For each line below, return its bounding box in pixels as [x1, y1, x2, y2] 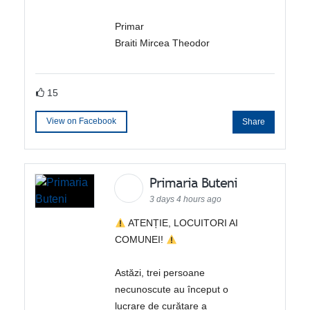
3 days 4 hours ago [149, 194, 222, 205]
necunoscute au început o [115, 284, 229, 295]
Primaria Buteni [149, 174, 241, 192]
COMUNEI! [115, 234, 167, 246]
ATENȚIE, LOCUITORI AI [126, 217, 239, 229]
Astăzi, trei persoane [115, 267, 206, 279]
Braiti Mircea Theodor [115, 37, 210, 48]
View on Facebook [46, 116, 117, 127]
